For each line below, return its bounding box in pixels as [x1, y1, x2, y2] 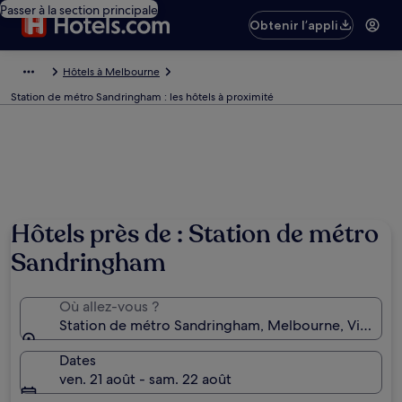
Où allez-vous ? [59, 297, 159, 316]
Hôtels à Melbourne [63, 65, 160, 79]
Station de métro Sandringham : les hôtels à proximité [11, 90, 274, 104]
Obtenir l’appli [249, 17, 339, 33]
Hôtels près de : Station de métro [11, 217, 379, 251]
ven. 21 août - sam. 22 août [59, 370, 232, 389]
